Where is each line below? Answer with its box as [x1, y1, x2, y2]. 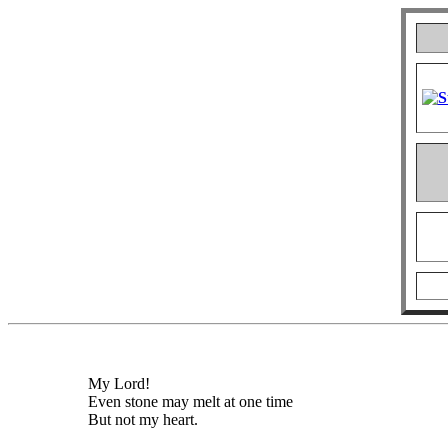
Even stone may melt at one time [88, 393, 293, 410]
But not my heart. [88, 411, 198, 428]
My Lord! [88, 375, 150, 392]
